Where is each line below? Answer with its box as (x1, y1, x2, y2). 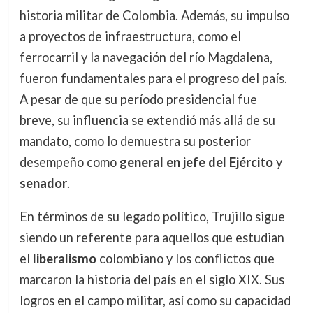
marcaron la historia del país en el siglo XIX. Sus (19, 272, 284, 288)
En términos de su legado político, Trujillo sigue (19, 209, 285, 225)
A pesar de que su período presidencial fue (19, 91, 257, 107)
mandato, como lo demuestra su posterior (19, 133, 251, 149)
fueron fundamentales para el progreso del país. (19, 70, 287, 86)
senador (19, 175, 67, 191)
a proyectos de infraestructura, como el (19, 28, 241, 44)
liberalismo (32, 251, 96, 267)
